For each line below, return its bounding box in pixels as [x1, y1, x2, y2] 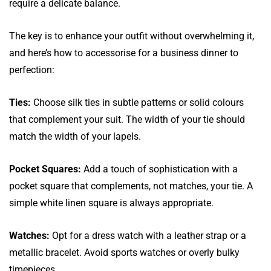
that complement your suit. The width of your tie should [9, 113, 245, 125]
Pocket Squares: [9, 163, 81, 175]
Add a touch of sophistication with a [81, 163, 238, 175]
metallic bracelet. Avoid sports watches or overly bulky [9, 246, 240, 258]
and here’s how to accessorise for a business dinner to [9, 47, 238, 59]
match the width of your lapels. [9, 130, 141, 142]
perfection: [9, 64, 54, 76]
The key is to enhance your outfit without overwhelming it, [9, 30, 254, 42]
